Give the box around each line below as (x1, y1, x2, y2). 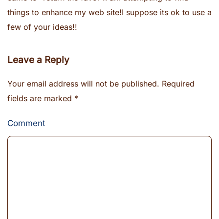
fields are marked (7, 93, 74, 103)
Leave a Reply (7, 54, 69, 66)
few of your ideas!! (7, 22, 77, 32)
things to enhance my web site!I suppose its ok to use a (7, 7, 212, 17)
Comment (7, 118, 45, 128)
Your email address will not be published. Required (7, 79, 195, 88)
